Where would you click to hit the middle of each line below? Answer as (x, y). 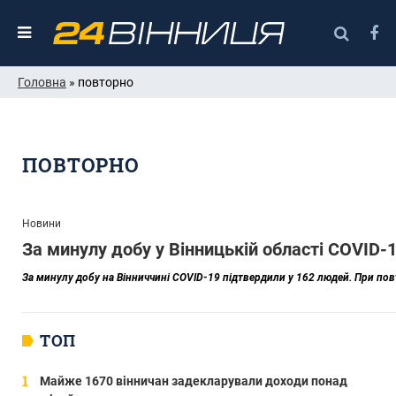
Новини (42, 223)
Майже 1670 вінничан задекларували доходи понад (194, 381)
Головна (42, 82)
